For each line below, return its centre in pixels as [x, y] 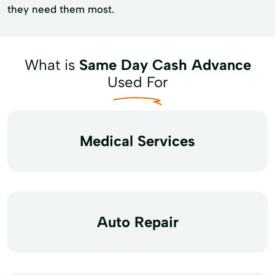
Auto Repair [137, 222]
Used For [137, 82]
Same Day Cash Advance [165, 64]
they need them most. [61, 9]
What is [52, 64]
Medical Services [137, 141]
